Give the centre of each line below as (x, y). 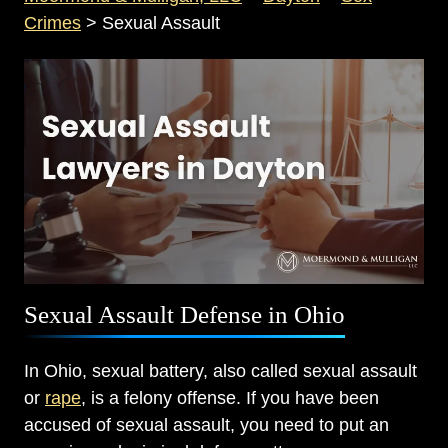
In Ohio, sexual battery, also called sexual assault (220, 371)
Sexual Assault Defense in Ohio (184, 315)
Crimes (52, 23)
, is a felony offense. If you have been (230, 398)
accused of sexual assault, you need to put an (206, 425)
